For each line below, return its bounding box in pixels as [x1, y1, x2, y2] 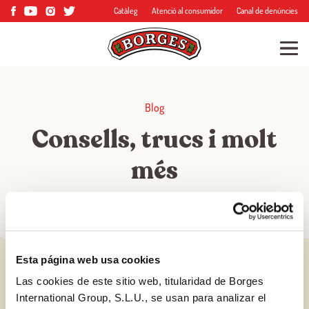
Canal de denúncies [237, 6, 298, 16]
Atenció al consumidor [152, 6, 223, 16]
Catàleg [114, 6, 138, 16]
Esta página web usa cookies [16, 253, 160, 266]
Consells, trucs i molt [32, 123, 277, 157]
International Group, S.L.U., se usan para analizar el [16, 292, 266, 304]
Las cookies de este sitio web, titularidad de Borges [16, 275, 263, 288]
